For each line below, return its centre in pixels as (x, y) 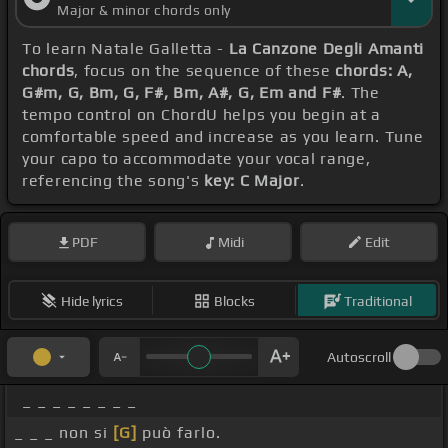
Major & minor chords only (144, 10)
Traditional (377, 300)
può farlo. (179, 433)
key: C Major (252, 181)
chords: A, (374, 71)
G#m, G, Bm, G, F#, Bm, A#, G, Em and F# (182, 93)
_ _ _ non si (63, 433)
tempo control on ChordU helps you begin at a (201, 115)
